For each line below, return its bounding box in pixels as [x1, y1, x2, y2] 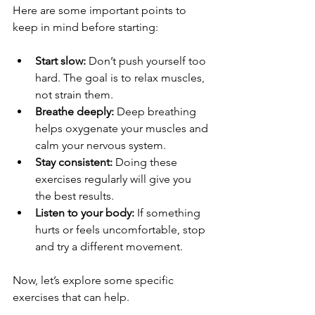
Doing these [112, 155, 180, 169]
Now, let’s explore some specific [13, 274, 176, 288]
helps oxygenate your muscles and [35, 122, 211, 136]
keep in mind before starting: [13, 20, 158, 34]
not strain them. [35, 88, 113, 102]
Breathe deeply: [35, 105, 114, 119]
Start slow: [35, 54, 86, 68]
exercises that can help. [13, 290, 129, 304]
